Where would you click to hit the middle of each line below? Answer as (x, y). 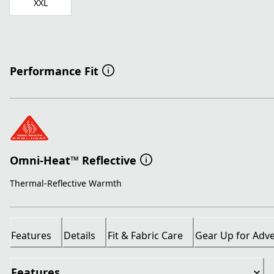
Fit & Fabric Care (145, 236)
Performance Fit (54, 71)
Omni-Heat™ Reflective (73, 160)
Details (80, 236)
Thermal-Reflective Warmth (66, 183)
